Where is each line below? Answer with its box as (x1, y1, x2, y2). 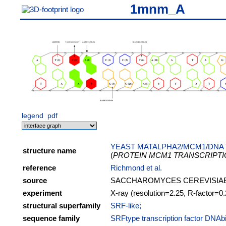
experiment (23, 189, 62, 197)
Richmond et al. (110, 163, 162, 172)
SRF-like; (110, 201, 141, 210)
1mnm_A (130, 2, 185, 17)
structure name (23, 146, 76, 155)
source (23, 176, 47, 185)
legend (22, 112, 43, 120)
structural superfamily (23, 201, 100, 210)
